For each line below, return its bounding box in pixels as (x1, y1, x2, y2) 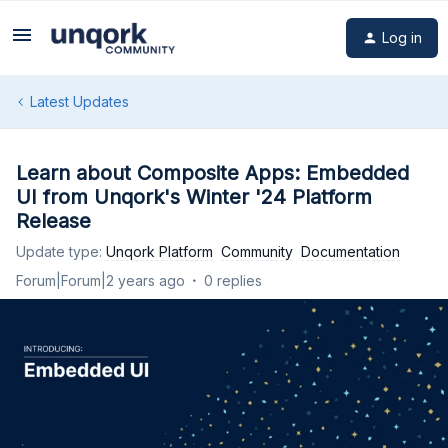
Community (221, 243, 293, 260)
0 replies (204, 272, 262, 289)
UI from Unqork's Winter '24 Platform (16, 185, 372, 209)
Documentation (301, 243, 400, 260)
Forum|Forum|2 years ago (16, 272, 185, 289)
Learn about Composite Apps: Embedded (16, 161, 409, 185)
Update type (16, 243, 99, 260)
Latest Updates (30, 93, 129, 110)
